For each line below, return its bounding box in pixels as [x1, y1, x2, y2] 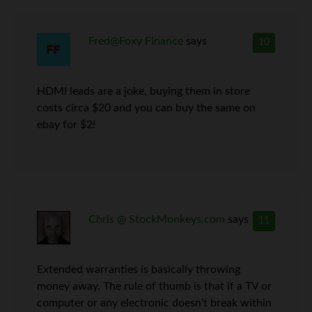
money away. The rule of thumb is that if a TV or [37, 280, 272, 292]
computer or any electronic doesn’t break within [37, 297, 272, 309]
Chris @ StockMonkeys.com [88, 213, 225, 225]
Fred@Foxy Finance [88, 35, 183, 47]
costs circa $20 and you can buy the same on [37, 102, 256, 114]
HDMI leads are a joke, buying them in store [37, 85, 251, 97]
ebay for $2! [37, 118, 96, 130]
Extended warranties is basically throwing [37, 263, 241, 275]
